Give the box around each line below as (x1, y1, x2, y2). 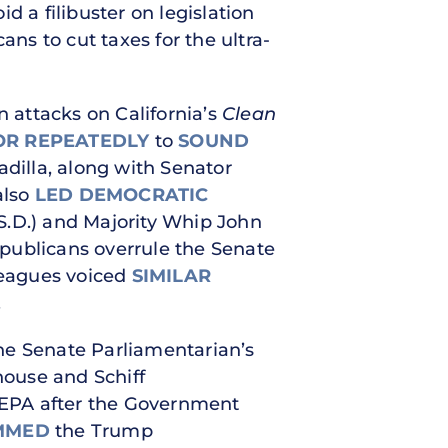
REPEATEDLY (24, 129, 150, 152)
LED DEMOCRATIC (34, 183, 209, 206)
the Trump (49, 419, 153, 442)
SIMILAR (131, 264, 212, 287)
